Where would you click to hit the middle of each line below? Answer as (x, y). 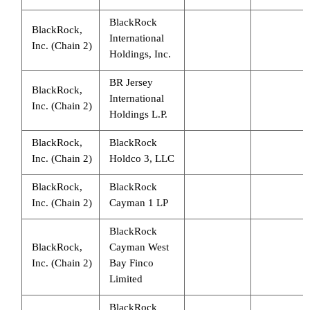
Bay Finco (131, 263)
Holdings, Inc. (140, 54)
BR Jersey (131, 82)
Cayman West (139, 247)
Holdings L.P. (138, 114)
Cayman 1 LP (138, 202)
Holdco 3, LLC (142, 158)
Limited (126, 279)
